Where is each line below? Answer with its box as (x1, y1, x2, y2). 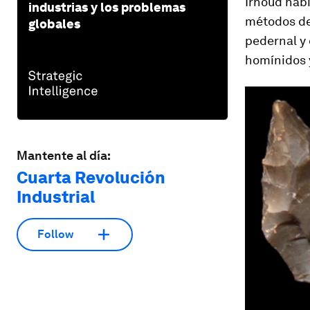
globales (28, 16, 80, 31)
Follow (37, 228, 73, 241)
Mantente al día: (17, 147, 111, 163)
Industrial (17, 186, 95, 207)
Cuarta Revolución (17, 167, 165, 188)
